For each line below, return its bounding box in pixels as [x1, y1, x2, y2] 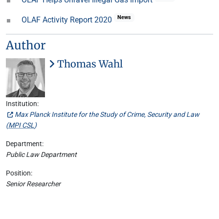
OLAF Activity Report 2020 [22, 15, 114, 24]
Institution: [6, 100, 39, 108]
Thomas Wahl [55, 58, 123, 70]
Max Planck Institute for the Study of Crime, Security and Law [15, 110, 199, 119]
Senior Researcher [6, 180, 61, 188]
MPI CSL [8, 121, 34, 130]
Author [6, 38, 46, 52]
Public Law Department [6, 151, 77, 159]
